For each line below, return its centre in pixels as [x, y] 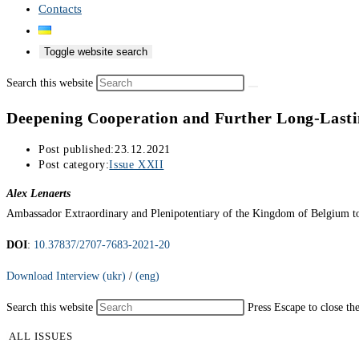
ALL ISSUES [41, 337]
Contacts [60, 9]
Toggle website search [96, 52]
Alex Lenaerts [38, 194]
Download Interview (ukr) [66, 276]
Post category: [74, 165]
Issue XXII [137, 165]
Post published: [77, 150]
